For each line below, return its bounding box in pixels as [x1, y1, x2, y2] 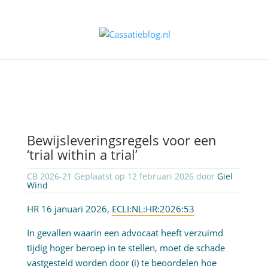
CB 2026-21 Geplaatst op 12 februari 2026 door [26, 170, 217, 182]
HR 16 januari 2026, [26, 203, 112, 215]
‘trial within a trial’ [26, 145, 138, 165]
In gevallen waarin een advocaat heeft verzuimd [26, 227, 223, 239]
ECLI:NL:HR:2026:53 [111, 203, 194, 215]
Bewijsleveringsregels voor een [26, 131, 217, 150]
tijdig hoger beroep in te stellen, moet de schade [26, 242, 225, 254]
